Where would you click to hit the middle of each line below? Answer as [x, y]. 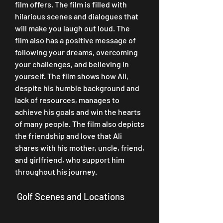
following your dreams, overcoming [76, 52]
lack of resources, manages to [67, 100]
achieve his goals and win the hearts [78, 112]
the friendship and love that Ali [68, 136]
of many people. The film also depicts [80, 124]
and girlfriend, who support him [70, 160]
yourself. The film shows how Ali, [72, 76]
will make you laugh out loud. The [72, 28]
